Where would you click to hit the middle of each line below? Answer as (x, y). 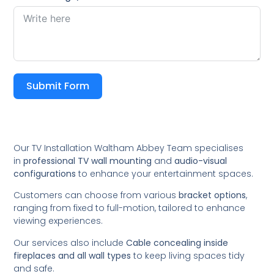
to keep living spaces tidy (188, 255)
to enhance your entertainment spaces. (165, 173)
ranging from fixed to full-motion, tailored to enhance (130, 208)
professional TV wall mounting (88, 161)
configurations (45, 173)
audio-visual (201, 161)
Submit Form (58, 86)
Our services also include (70, 243)
